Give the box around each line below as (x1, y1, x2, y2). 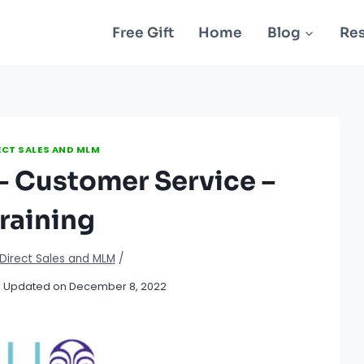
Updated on (3, 279, 67, 293)
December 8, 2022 (69, 279, 167, 293)
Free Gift (111, 24, 174, 41)
